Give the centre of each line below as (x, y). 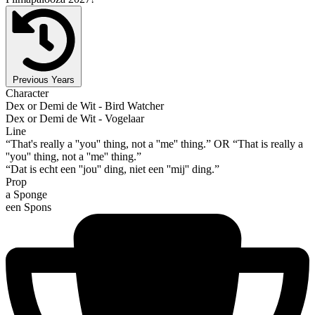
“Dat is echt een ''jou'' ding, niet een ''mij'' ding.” (112, 169)
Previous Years (44, 79)
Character (27, 93)
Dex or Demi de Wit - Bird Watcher (85, 105)
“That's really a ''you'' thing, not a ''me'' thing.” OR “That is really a (154, 143)
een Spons (28, 207)
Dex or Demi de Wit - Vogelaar (75, 118)
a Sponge (26, 194)
